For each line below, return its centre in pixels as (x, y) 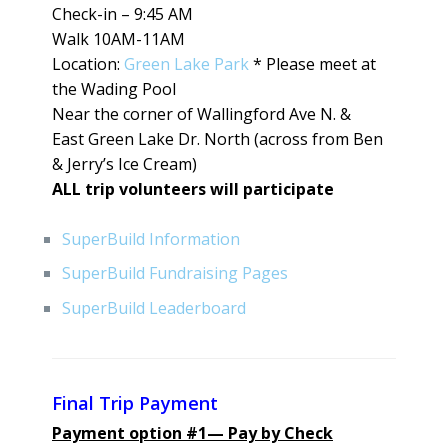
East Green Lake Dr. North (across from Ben (217, 138)
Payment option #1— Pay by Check (192, 432)
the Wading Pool (114, 88)
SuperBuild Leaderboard (154, 307)
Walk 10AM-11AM (118, 38)
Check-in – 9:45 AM (122, 13)
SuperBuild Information (151, 238)
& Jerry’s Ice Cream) (124, 163)
